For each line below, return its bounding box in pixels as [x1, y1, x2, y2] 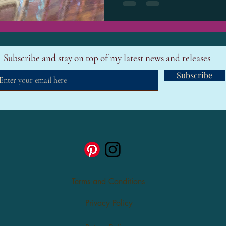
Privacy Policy [85, 198, 133, 209]
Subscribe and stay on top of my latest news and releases [3, 52, 210, 64]
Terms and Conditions [71, 176, 145, 187]
